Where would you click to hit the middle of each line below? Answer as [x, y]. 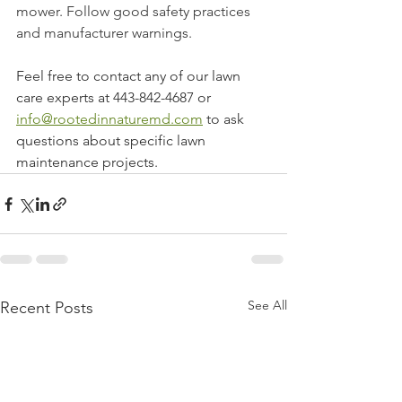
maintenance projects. [89, 162]
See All [267, 305]
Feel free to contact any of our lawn [130, 76]
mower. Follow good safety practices [135, 11]
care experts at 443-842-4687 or [115, 97]
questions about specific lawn [113, 140]
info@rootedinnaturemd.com [109, 119]
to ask [225, 119]
